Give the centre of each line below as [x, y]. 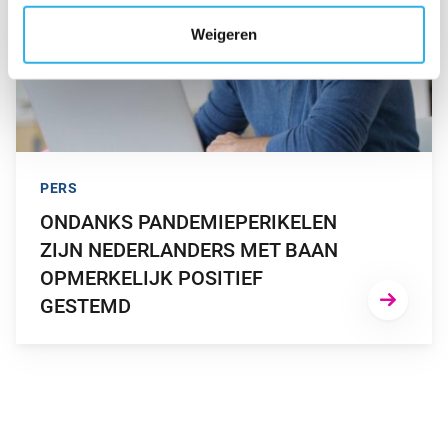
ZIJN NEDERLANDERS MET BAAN [189, 250]
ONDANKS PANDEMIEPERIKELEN [188, 222]
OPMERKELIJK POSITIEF [151, 278]
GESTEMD [85, 306]
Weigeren [224, 34]
